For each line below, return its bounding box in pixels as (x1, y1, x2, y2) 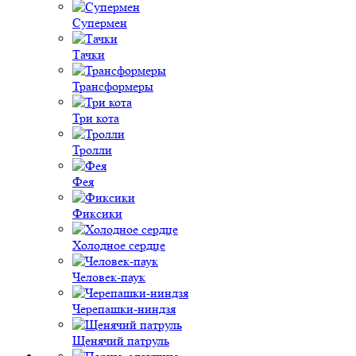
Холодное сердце (72, 238, 165, 253)
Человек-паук (72, 269, 145, 284)
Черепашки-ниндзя (72, 301, 176, 316)
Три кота (72, 110, 119, 126)
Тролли (72, 142, 112, 157)
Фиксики (72, 206, 122, 221)
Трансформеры (72, 79, 153, 94)
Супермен (72, 15, 127, 30)
